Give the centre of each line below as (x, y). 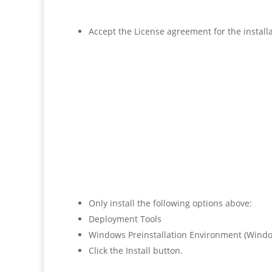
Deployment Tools (125, 219)
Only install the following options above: (170, 203)
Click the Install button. (136, 251)
